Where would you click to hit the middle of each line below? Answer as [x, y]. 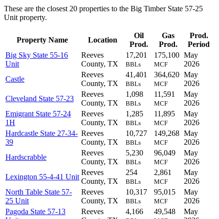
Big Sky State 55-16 [37, 55]
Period [199, 44]
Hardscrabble [26, 157]
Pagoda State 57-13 [35, 212]
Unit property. [25, 18]
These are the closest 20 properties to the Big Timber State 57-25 [103, 9]
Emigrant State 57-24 [38, 114]
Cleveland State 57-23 [40, 99]
